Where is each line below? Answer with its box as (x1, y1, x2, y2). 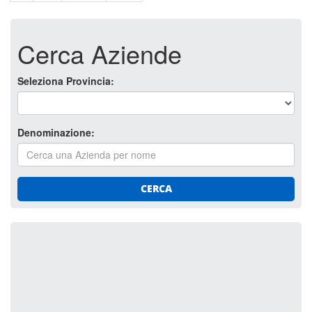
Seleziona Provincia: (17, 74, 114, 88)
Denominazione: (17, 125, 95, 139)
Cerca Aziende (17, 36, 182, 71)
